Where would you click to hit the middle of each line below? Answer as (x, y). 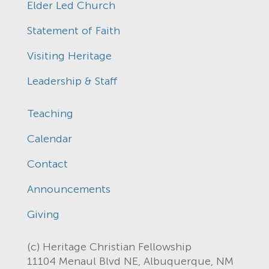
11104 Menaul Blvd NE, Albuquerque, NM (130, 261)
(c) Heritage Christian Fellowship (109, 246)
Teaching (50, 113)
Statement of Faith (73, 30)
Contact (47, 164)
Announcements (68, 189)
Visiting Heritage (69, 56)
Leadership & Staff (72, 81)
